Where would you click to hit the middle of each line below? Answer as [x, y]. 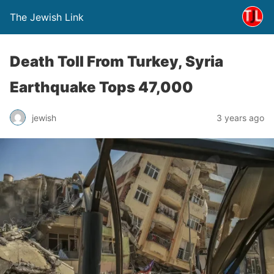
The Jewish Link [47, 17]
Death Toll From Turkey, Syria [117, 61]
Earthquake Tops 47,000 [102, 87]
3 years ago [240, 117]
